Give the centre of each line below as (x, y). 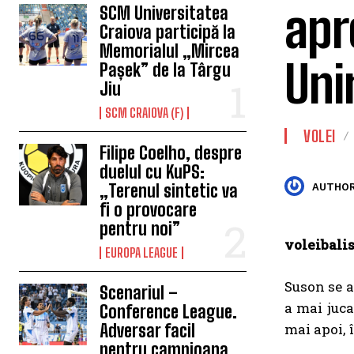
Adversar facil (148, 331)
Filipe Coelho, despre (171, 153)
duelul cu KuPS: (153, 172)
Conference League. (169, 312)
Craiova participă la (168, 32)
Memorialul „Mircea (170, 51)
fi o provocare (149, 210)
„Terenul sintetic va (169, 191)
